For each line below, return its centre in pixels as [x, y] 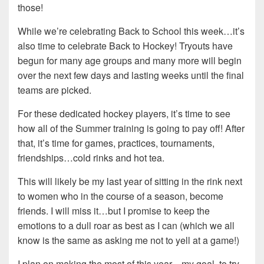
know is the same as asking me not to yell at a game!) [128, 240]
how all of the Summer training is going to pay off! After [131, 128]
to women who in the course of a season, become [121, 196]
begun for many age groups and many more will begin [130, 61]
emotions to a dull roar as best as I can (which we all [126, 226]
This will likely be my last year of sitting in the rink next [130, 181]
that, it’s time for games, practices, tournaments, [116, 143]
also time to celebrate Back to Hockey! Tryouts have [125, 46]
